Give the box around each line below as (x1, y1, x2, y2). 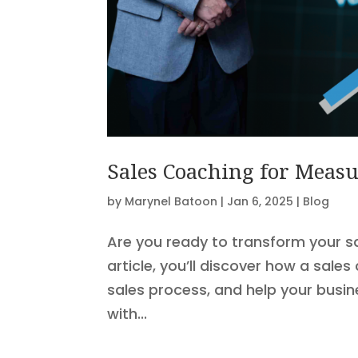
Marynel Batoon (125, 193, 218, 209)
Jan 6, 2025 (227, 193, 294, 209)
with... (107, 303, 148, 324)
